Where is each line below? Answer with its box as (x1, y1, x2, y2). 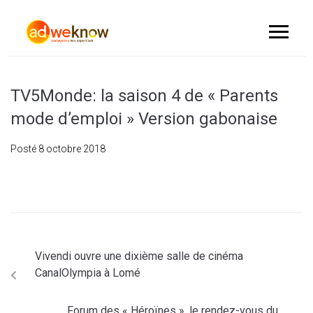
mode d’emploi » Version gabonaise (10, 109, 277, 129)
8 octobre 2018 (38, 143, 105, 154)
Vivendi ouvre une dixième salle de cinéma (35, 249, 243, 263)
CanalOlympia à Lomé (35, 266, 140, 279)
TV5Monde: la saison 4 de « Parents (10, 86, 278, 105)
